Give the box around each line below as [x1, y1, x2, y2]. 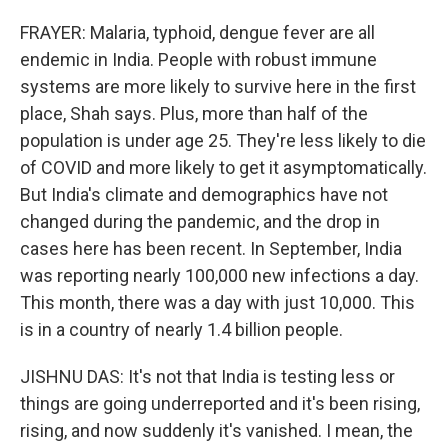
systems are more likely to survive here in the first [20, 76, 416, 97]
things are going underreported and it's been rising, [20, 393, 420, 414]
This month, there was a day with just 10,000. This [20, 292, 415, 313]
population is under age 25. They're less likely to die [20, 130, 426, 151]
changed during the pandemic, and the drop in [20, 211, 380, 232]
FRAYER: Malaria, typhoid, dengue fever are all [20, 22, 375, 43]
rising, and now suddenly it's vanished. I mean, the [20, 420, 413, 441]
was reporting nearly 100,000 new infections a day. [20, 265, 419, 286]
